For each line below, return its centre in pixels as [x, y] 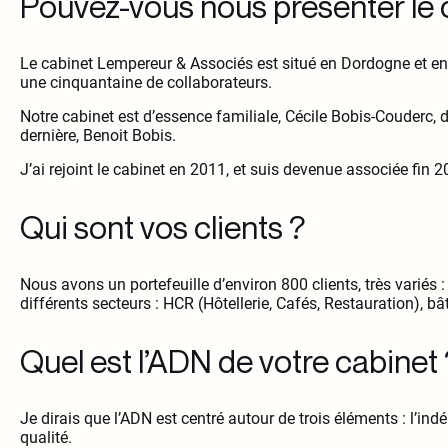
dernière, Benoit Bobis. [98, 136]
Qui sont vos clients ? [163, 227]
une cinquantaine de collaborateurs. [146, 83]
